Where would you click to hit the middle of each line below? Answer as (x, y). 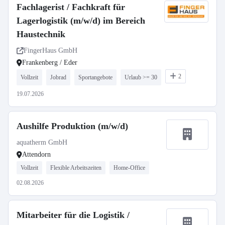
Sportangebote (95, 77)
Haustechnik (41, 34)
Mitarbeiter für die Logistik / (73, 215)
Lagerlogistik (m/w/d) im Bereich (81, 21)
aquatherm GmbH (42, 142)
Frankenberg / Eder (50, 63)
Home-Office (129, 168)
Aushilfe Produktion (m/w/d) (72, 126)
